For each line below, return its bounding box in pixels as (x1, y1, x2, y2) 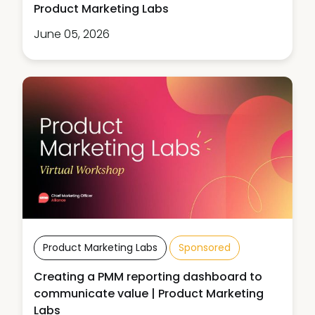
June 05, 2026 (34, 26, 110, 43)
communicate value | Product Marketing (34, 285, 264, 302)
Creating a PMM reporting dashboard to (34, 268, 262, 285)
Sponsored (179, 240, 231, 255)
